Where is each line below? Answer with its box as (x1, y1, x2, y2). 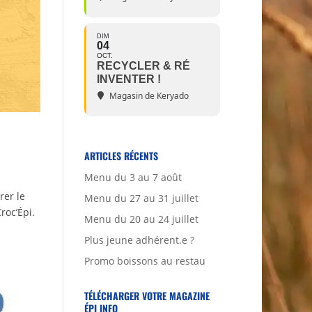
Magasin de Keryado (109, 90, 189, 102)
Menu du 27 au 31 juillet (84, 192, 198, 205)
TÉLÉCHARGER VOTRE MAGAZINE (84, 288, 210, 303)
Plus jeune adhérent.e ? (84, 233, 194, 247)
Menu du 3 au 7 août (84, 171, 182, 184)
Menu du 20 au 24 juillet (84, 212, 198, 226)
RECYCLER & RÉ (96, 60, 190, 72)
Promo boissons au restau (84, 254, 205, 267)
